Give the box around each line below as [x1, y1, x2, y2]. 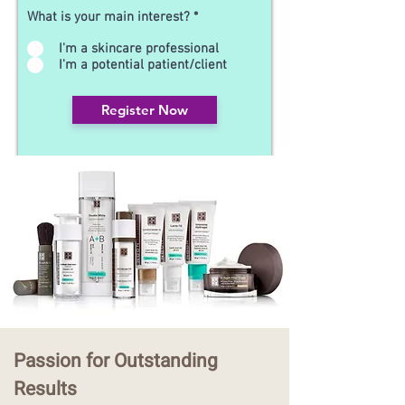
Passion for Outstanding [14, 347, 218, 375]
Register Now [101, 101, 188, 118]
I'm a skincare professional [59, 40, 219, 57]
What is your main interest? [27, 9, 190, 25]
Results [14, 375, 77, 403]
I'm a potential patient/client [59, 56, 227, 73]
